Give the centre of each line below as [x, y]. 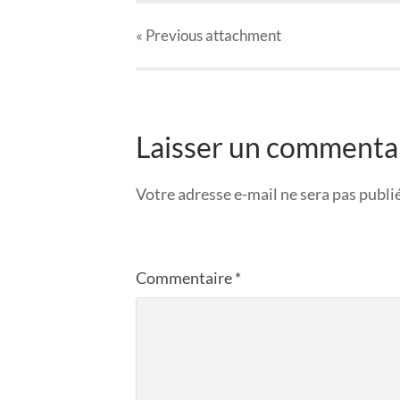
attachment [242, 36]
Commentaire [185, 278]
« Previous [169, 36]
